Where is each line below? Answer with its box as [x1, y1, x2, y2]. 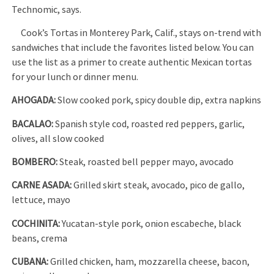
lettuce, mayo [12, 194, 71, 207]
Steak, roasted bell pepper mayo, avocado [57, 156, 234, 169]
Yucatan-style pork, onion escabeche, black [62, 217, 242, 230]
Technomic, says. [12, 3, 82, 16]
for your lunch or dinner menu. [12, 70, 139, 83]
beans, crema [12, 232, 68, 245]
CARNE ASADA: [12, 179, 72, 192]
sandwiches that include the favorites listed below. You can [12, 41, 254, 54]
